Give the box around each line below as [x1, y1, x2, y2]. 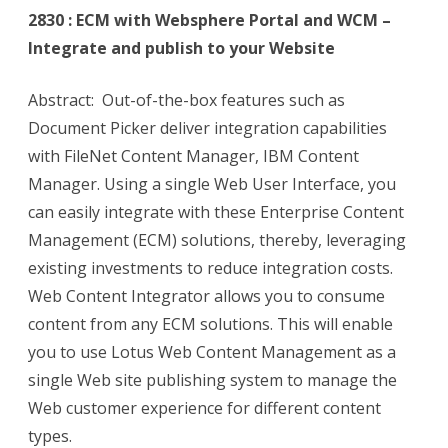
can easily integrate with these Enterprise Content [28, 201, 404, 224]
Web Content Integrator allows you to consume [28, 285, 385, 308]
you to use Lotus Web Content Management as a [28, 341, 396, 364]
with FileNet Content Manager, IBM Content [28, 145, 359, 168]
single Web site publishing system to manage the [28, 369, 397, 392]
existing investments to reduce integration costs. [28, 257, 393, 280]
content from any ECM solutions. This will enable [28, 313, 393, 336]
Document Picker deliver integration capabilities [28, 117, 387, 140]
